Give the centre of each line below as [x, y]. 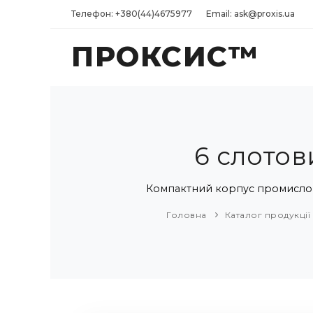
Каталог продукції [267, 215]
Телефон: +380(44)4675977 [132, 14]
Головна [187, 215]
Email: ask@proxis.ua [250, 14]
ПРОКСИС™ [165, 56]
